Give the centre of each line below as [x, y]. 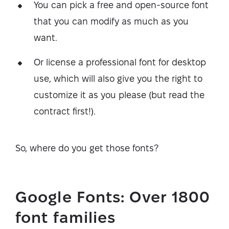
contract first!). [66, 111]
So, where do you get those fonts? [87, 148]
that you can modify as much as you [111, 21]
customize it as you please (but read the [119, 95]
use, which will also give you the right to [118, 79]
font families [66, 218]
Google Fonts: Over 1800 [113, 197]
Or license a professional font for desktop [120, 62]
